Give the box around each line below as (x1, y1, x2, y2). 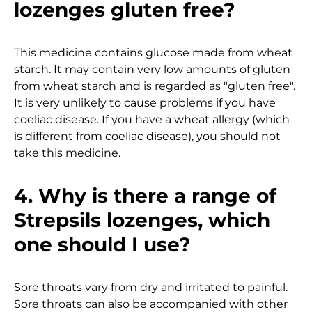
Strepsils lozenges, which (14, 208, 270, 232)
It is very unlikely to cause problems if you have (14, 95, 276, 109)
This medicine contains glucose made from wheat (14, 45, 292, 59)
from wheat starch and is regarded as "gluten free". (14, 79, 295, 93)
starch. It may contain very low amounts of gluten (14, 62, 290, 76)
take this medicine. (14, 146, 123, 159)
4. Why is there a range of (14, 183, 276, 208)
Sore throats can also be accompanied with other (14, 297, 288, 311)
